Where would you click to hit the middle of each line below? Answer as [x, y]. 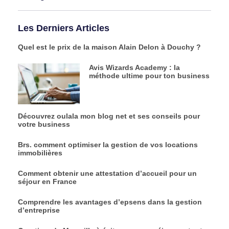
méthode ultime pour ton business [149, 76]
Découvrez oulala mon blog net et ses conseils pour [109, 116]
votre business [44, 124]
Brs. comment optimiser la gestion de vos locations [108, 144]
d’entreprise [39, 210]
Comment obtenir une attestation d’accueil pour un [107, 173]
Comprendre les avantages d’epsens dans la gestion [110, 202]
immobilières [40, 153]
